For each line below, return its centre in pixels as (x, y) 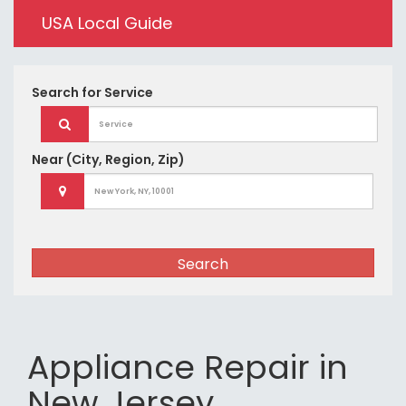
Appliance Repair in (188, 367)
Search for (68, 92)
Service (129, 92)
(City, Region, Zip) (126, 159)
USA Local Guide (107, 23)
